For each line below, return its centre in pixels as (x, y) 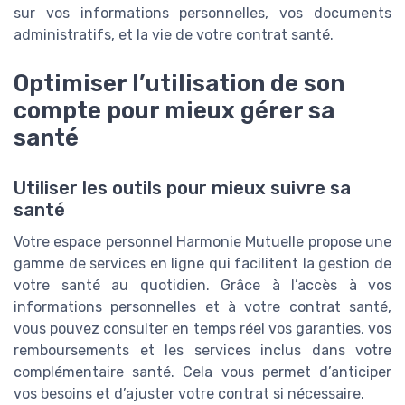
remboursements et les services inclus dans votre (202, 351)
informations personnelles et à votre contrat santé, (202, 307)
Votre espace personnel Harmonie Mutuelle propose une (202, 242)
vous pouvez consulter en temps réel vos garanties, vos (202, 329)
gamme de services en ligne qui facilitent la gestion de (202, 264)
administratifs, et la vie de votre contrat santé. (174, 34)
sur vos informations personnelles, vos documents (202, 13)
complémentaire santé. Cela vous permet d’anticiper (202, 372)
